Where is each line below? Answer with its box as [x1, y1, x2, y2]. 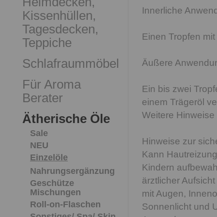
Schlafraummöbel [22, 56, 119, 71]
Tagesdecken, [22, 22, 98, 36]
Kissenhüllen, [22, 8, 96, 23]
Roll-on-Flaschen [30, 200, 101, 209]
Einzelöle [30, 153, 68, 162]
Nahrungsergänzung [30, 166, 115, 176]
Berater [22, 91, 63, 105]
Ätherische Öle [22, 111, 110, 126]
